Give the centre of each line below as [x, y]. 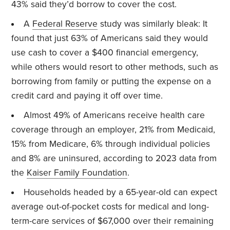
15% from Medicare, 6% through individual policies [111, 144]
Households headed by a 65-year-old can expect [120, 192]
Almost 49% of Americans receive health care [114, 115]
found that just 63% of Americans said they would [110, 38]
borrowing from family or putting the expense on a [111, 81]
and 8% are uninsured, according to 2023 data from [114, 158]
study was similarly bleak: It [152, 24]
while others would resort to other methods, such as [115, 67]
